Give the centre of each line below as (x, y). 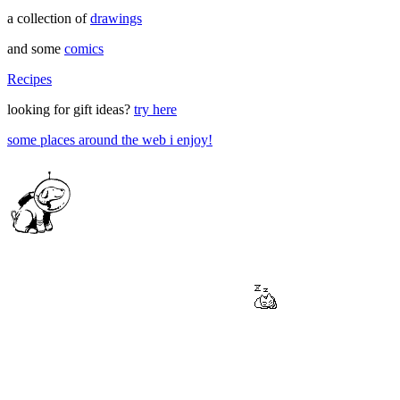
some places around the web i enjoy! (110, 139)
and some (36, 48)
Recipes (29, 79)
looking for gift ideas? (71, 109)
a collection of (49, 18)
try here (155, 109)
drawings (116, 18)
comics (84, 48)
